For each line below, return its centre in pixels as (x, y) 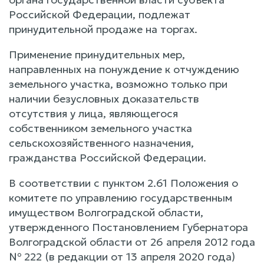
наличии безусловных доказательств (104, 98)
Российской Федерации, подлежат (100, 14)
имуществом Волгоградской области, (106, 212)
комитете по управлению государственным (121, 197)
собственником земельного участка (100, 128)
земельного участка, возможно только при (118, 84)
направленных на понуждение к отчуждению (124, 69)
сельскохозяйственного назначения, (101, 143)
